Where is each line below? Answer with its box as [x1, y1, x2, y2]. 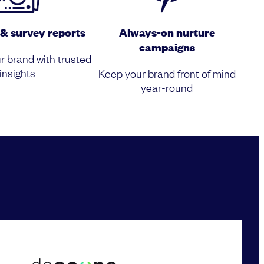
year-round [141, 80, 193, 95]
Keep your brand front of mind [98, 66, 236, 81]
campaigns [138, 39, 195, 55]
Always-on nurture [118, 25, 215, 40]
